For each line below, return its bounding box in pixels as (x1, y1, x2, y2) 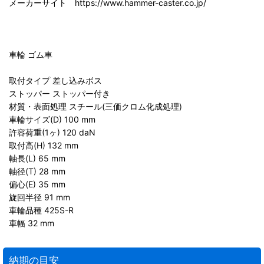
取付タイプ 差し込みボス (9, 75, 102, 85)
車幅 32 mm (9, 218, 54, 228)
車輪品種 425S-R (9, 205, 74, 215)
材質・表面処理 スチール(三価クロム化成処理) (9, 101, 182, 111)
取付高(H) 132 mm (9, 140, 78, 150)
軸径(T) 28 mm (9, 166, 65, 176)
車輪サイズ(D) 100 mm (9, 114, 95, 124)
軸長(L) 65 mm (9, 153, 65, 163)
